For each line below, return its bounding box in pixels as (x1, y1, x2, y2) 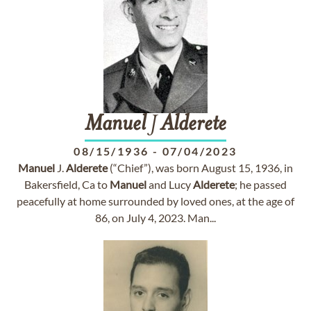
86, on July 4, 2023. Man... (95, 211, 216, 224)
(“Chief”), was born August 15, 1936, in (108, 161, 293, 174)
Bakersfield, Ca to (24, 178, 110, 191)
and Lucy (146, 178, 193, 191)
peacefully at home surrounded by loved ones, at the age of (17, 194, 294, 208)
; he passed (235, 178, 287, 191)
